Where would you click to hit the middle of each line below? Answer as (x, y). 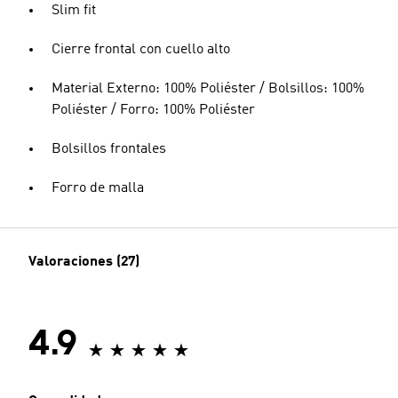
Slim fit (74, 11)
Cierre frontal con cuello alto (141, 50)
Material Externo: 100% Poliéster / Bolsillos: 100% (208, 89)
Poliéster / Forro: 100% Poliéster (153, 110)
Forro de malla (98, 188)
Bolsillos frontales (109, 149)
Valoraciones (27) (84, 262)
